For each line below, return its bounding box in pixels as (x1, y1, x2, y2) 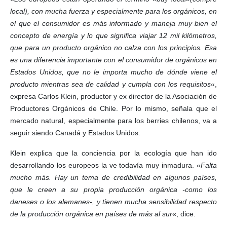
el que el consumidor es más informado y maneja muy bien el (10, 19, 217, 27)
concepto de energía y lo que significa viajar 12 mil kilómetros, (10, 31, 217, 40)
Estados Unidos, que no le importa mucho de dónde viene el (10, 67, 217, 76)
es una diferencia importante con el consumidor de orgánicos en (10, 55, 217, 64)
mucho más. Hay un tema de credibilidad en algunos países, (10, 173, 217, 181)
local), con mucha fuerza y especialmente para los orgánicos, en (10, 7, 217, 15)
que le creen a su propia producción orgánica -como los (10, 185, 217, 194)
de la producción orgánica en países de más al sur (10, 209, 172, 218)
